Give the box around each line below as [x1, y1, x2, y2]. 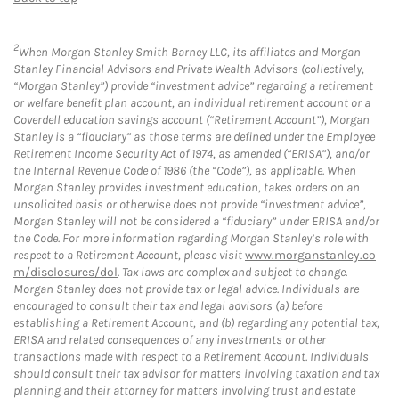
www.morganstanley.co [245, 247, 376, 263]
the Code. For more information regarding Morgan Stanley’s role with [13, 230, 369, 246]
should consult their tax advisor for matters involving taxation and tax [13, 365, 379, 381]
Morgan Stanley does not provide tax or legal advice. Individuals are [13, 281, 359, 297]
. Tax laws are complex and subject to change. [118, 264, 347, 280]
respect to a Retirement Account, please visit [13, 247, 245, 263]
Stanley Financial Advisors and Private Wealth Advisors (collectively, [13, 61, 364, 77]
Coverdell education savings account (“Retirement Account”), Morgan [13, 111, 370, 127]
